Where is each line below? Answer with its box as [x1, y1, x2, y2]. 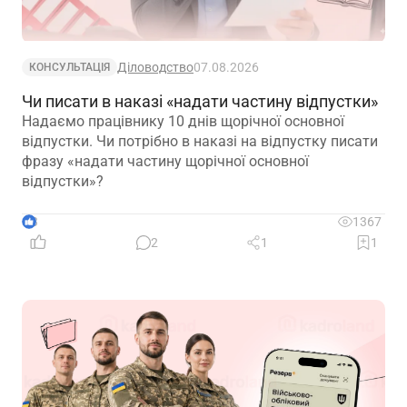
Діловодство [117, 60, 194, 75]
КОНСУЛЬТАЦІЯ [29, 61, 110, 74]
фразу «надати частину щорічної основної [22, 153, 309, 171]
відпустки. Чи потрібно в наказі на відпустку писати [22, 133, 378, 151]
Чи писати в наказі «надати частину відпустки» [22, 92, 378, 112]
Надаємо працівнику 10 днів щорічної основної [22, 113, 344, 131]
